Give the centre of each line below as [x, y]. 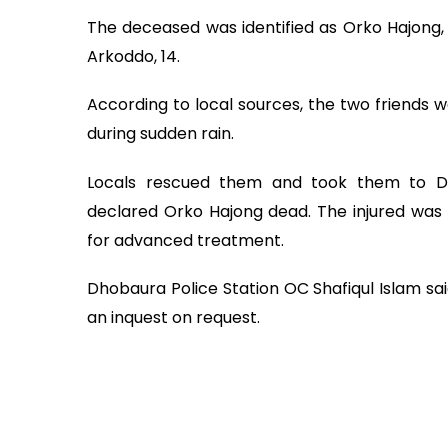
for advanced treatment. [185, 240]
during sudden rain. [160, 134]
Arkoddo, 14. [133, 56]
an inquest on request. [173, 318]
